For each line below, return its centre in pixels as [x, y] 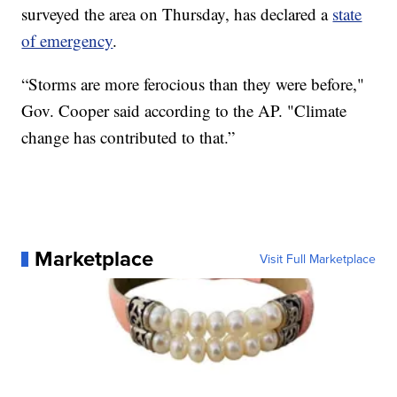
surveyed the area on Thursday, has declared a [177, 14]
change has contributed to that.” [128, 137]
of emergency [67, 41]
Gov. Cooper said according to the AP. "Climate [184, 111]
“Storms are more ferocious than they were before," [193, 84]
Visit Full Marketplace [317, 259]
